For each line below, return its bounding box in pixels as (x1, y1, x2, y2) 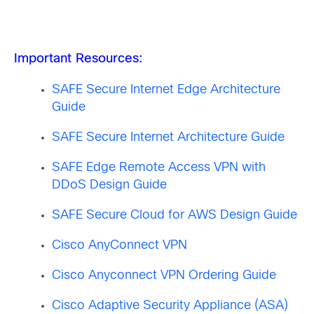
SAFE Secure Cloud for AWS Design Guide (52, 209, 297, 221)
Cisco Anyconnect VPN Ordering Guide (52, 269, 276, 282)
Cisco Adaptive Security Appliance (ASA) (52, 299, 288, 312)
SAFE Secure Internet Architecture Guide (52, 131, 285, 144)
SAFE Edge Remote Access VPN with (52, 161, 266, 174)
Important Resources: (14, 53, 143, 65)
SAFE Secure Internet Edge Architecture (52, 83, 280, 96)
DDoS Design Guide (52, 179, 167, 191)
